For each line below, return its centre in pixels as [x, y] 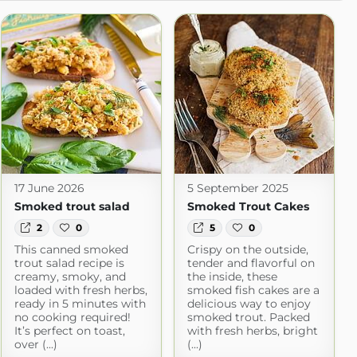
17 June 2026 [49, 188]
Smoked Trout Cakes [248, 206]
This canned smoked [71, 250]
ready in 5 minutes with [80, 304]
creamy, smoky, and [70, 277]
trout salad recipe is [69, 263]
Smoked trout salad [72, 206]
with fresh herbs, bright [252, 331]
